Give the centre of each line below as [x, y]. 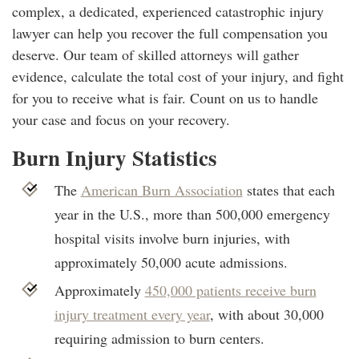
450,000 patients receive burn [230, 290]
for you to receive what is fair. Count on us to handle [165, 97]
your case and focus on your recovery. [121, 119]
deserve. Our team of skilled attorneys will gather [155, 54]
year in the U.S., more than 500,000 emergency [192, 214]
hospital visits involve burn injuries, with [172, 238]
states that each [288, 190]
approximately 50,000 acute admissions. [171, 262]
